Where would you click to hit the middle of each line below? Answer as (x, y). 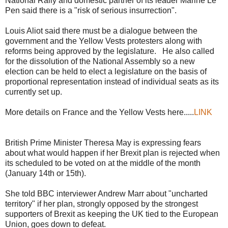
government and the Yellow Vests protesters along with (104, 41)
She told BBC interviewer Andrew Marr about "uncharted (106, 193)
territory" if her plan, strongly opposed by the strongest (102, 204)
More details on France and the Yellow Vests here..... (99, 112)
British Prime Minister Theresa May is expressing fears (103, 142)
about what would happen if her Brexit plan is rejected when (112, 153)
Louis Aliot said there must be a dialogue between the (101, 31)
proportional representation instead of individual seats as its (112, 81)
